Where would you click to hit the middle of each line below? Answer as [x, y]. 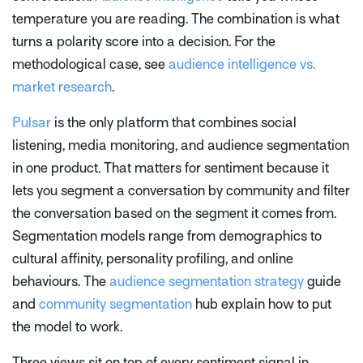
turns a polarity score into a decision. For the [144, 41]
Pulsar [32, 122]
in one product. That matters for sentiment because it [171, 168]
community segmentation [115, 304]
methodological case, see [90, 64]
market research [62, 87]
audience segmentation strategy [207, 281]
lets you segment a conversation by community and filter [181, 190]
